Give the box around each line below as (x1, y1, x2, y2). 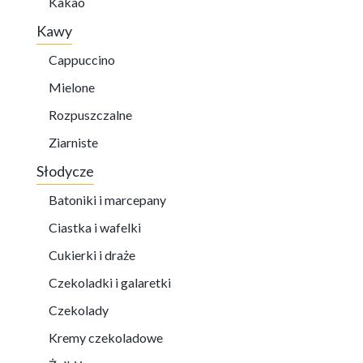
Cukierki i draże (49, 246, 135, 263)
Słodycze (36, 161, 94, 180)
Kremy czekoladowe (49, 329, 163, 345)
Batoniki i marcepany (49, 191, 166, 207)
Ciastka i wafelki (49, 219, 141, 235)
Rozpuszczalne (49, 106, 132, 122)
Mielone (49, 79, 95, 95)
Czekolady (49, 301, 109, 318)
